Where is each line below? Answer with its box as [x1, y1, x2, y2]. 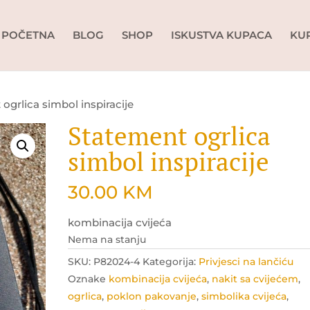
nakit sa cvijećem [212, 273, 299, 285]
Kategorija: [143, 255, 199, 268]
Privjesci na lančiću [199, 255, 294, 268]
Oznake [68, 273, 109, 285]
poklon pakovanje [107, 290, 197, 302]
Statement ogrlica [68, 119, 271, 153]
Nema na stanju [68, 234, 147, 245]
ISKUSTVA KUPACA [170, 28, 272, 42]
